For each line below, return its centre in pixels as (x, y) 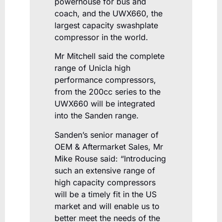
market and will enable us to (107, 206)
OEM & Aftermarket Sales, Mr (109, 146)
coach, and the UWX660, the (109, 13)
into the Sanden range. (97, 116)
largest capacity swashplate (106, 25)
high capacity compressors (105, 182)
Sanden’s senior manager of (107, 135)
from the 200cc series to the (108, 92)
